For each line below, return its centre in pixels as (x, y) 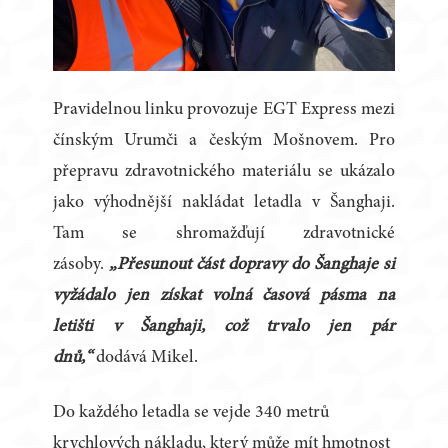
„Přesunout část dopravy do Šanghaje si (249, 265)
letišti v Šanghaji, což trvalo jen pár (224, 327)
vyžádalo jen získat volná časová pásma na (224, 296)
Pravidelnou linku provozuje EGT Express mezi (224, 110)
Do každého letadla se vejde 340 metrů (191, 413)
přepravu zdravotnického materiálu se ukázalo (224, 172)
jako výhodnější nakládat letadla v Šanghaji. (224, 203)
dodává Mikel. (145, 358)
